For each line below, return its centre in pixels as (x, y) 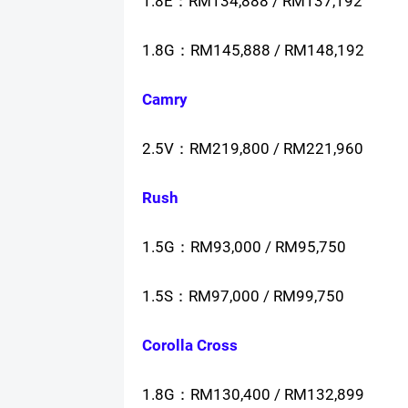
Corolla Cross (189, 346)
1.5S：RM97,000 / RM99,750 (243, 296)
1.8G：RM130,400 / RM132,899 (253, 395)
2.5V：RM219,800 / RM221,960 (252, 149)
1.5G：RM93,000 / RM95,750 (244, 247)
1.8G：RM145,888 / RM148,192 (253, 51)
